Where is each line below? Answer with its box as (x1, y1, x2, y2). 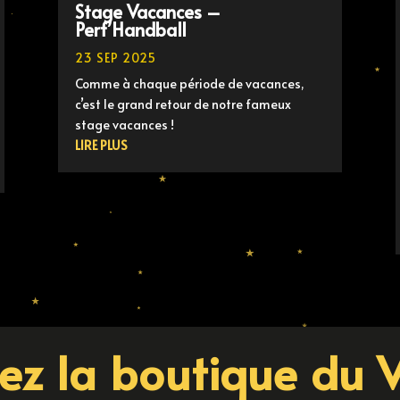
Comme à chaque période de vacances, (74, 75, 304, 93)
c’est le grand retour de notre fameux (74, 96, 291, 113)
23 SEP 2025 (74, 49, 156, 67)
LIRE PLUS (74, 137, 128, 154)
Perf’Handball (74, 17, 187, 43)
